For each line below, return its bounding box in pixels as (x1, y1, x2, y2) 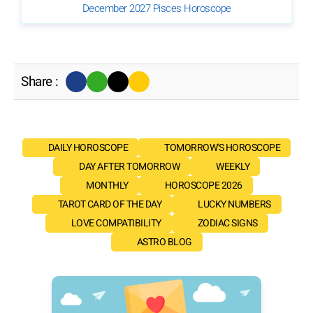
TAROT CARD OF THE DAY (57, 196, 161, 212)
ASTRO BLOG (136, 234, 192, 249)
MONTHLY (86, 177, 129, 193)
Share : (21, 71, 59, 92)
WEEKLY (216, 159, 249, 174)
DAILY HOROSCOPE (48, 140, 129, 155)
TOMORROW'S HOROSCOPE (164, 140, 281, 155)
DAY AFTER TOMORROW (79, 159, 180, 174)
